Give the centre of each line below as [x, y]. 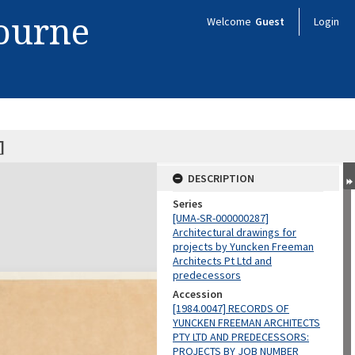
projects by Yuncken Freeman [243, 246]
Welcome [230, 21]
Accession [198, 294]
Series [188, 204]
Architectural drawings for [235, 232]
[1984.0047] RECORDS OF [231, 308]
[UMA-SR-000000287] [221, 218]
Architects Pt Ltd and [222, 261]
